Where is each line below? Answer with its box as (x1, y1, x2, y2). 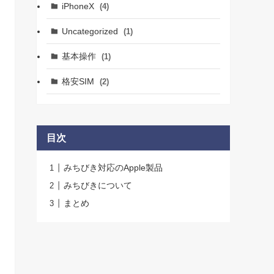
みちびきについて (64, 180, 132, 190)
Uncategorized (61, 26, 120, 36)
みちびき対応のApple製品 (64, 163, 163, 172)
